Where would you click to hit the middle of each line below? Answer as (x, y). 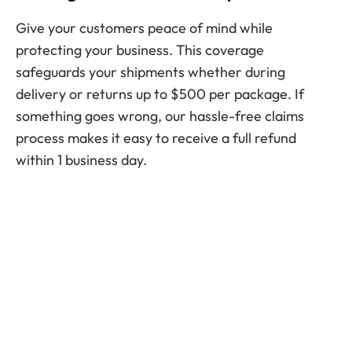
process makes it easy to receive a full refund (156, 137)
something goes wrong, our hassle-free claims (160, 115)
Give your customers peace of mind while (144, 27)
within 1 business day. (81, 159)
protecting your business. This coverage (140, 49)
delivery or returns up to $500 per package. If (160, 93)
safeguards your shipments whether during (150, 71)
